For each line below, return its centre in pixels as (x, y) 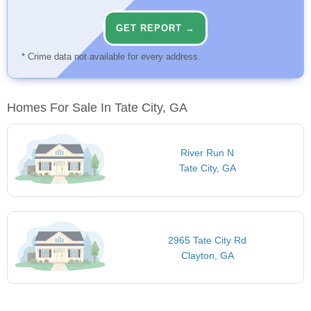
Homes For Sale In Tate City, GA (97, 108)
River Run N (208, 153)
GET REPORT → (155, 28)
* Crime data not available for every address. (111, 57)
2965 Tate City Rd (208, 240)
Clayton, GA (207, 255)
